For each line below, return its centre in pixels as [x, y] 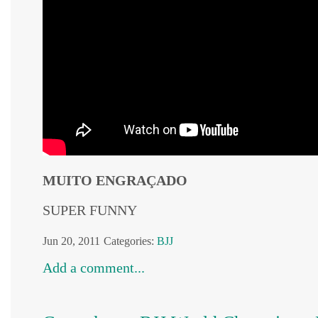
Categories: [129, 241]
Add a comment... [94, 268]
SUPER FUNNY [90, 210]
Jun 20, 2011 [71, 241]
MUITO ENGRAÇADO [115, 180]
